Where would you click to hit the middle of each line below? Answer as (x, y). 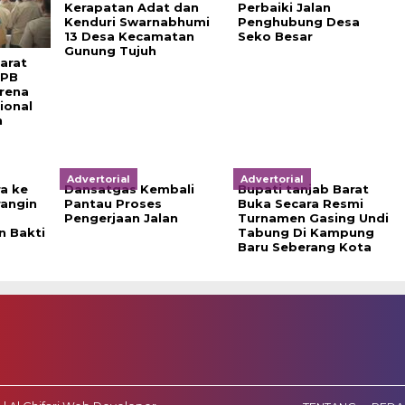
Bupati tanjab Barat (303, 189)
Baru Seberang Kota (304, 247)
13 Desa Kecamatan (129, 36)
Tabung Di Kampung (306, 232)
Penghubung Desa (298, 22)
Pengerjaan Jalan (121, 218)
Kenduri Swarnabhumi (137, 22)
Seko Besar (275, 36)
